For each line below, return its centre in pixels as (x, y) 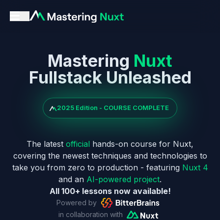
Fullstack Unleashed (110, 77)
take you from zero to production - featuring (97, 167)
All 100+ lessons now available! (110, 191)
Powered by (77, 203)
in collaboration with (90, 215)
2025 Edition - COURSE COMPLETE (113, 108)
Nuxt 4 (195, 167)
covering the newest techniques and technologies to (110, 155)
